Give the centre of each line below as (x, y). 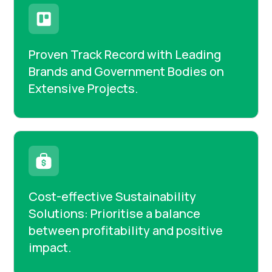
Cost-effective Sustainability (113, 197)
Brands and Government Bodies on (127, 72)
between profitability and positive (126, 231)
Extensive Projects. (84, 89)
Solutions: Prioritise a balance (115, 214)
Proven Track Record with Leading (125, 55)
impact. (50, 248)
